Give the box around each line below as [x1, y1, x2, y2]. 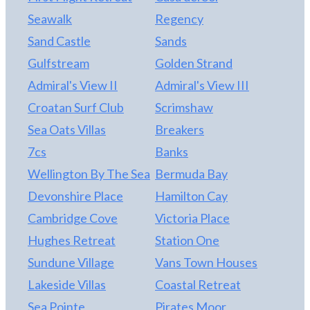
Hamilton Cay [155, 188, 228, 203]
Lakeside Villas [28, 276, 106, 292]
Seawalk [28, 10, 72, 26]
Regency [155, 10, 203, 26]
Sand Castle [28, 33, 91, 48]
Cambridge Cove [28, 210, 118, 226]
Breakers [155, 121, 204, 137]
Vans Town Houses [155, 254, 257, 270]
